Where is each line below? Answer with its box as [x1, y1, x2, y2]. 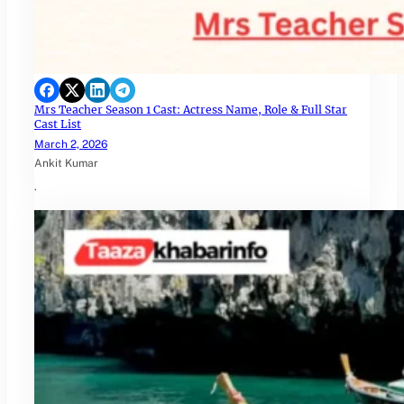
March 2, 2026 [34, 138, 107, 151]
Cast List [34, 117, 81, 132]
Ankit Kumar [34, 157, 98, 170]
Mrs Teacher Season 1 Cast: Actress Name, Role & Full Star [34, 103, 347, 117]
